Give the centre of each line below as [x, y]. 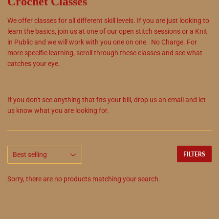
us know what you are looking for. [59, 110]
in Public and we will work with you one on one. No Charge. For [102, 42]
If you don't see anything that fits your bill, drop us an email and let [107, 99]
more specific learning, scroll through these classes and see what [105, 53]
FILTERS [194, 154]
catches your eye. [34, 63]
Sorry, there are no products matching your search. [84, 179]
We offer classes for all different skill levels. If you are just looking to [108, 20]
